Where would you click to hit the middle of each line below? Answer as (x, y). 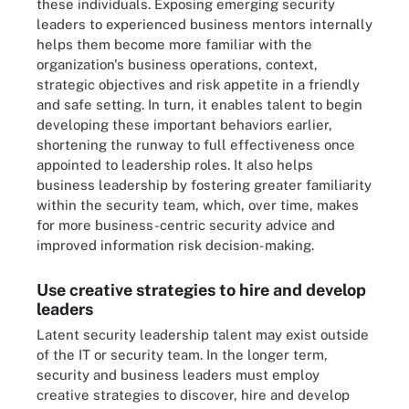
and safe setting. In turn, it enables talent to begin (199, 104)
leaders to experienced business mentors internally (204, 24)
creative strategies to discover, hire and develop (193, 394)
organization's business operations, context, (177, 64)
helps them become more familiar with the (174, 44)
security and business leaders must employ (178, 374)
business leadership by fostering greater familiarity (204, 184)
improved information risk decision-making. (175, 245)
